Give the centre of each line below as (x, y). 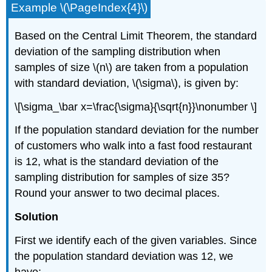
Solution (37, 217)
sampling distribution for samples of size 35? (122, 178)
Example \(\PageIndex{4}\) (80, 8)
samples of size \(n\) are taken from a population (132, 67)
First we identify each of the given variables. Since (136, 240)
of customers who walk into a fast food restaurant (134, 146)
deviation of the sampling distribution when (118, 51)
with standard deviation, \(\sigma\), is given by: (127, 83)
